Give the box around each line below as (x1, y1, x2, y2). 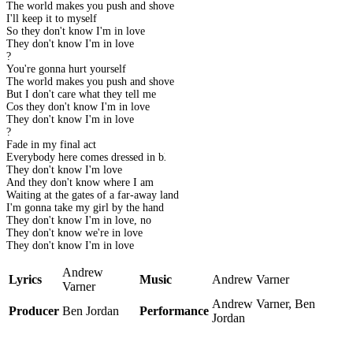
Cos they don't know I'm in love (6, 101, 150, 113)
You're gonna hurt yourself (6, 63, 126, 76)
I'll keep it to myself (6, 13, 97, 25)
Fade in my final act (6, 139, 96, 151)
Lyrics (9, 273, 42, 287)
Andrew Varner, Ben (212, 297, 315, 311)
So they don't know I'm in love (6, 25, 145, 38)
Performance (139, 304, 209, 318)
